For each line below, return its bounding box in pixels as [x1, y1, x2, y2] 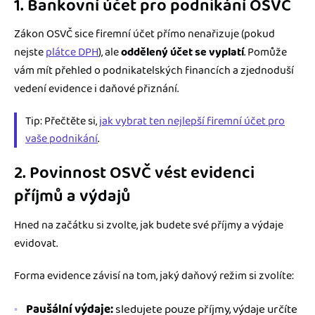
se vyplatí [195, 44, 244, 62]
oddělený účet [121, 44, 193, 62]
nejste [14, 44, 46, 62]
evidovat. [14, 234, 58, 252]
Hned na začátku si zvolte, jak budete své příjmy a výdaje [14, 216, 283, 234]
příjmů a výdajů [14, 184, 131, 210]
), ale [98, 44, 121, 62]
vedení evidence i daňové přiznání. [14, 80, 179, 98]
